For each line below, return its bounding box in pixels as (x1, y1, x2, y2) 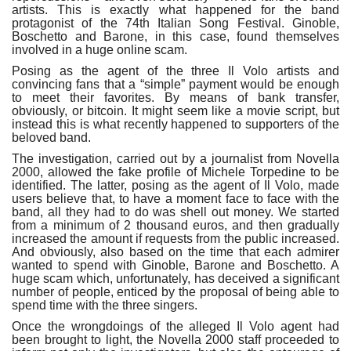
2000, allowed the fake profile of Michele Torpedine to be (12, 165, 339, 179)
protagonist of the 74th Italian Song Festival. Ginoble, (12, 16, 339, 30)
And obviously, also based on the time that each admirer (12, 244, 339, 259)
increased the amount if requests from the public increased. (12, 231, 339, 245)
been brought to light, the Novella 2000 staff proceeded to (12, 332, 339, 346)
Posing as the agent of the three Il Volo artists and (12, 63, 339, 78)
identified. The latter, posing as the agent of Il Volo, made (12, 178, 339, 192)
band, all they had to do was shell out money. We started (12, 204, 339, 219)
